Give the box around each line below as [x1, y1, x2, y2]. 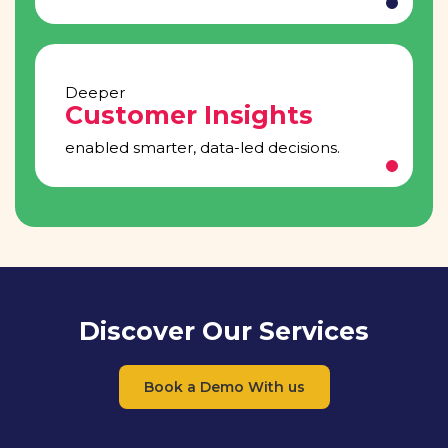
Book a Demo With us [143, 377, 305, 396]
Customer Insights [65, 99, 313, 130]
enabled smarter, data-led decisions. [65, 137, 340, 157]
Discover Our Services [79, 315, 369, 346]
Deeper [65, 82, 125, 102]
